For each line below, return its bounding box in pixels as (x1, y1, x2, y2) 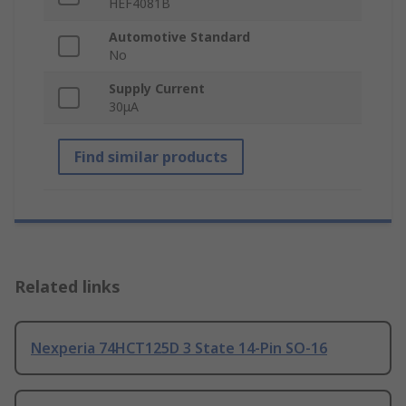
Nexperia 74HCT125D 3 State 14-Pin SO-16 (31, 338, 327, 359)
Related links (14, 275, 121, 298)
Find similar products (74, 147, 227, 168)
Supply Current (109, 80, 205, 98)
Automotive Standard (109, 28, 250, 46)
